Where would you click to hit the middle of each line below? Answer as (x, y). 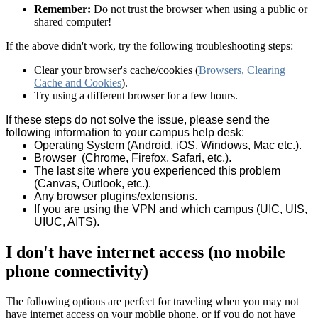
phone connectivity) (77, 272)
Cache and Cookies (78, 83)
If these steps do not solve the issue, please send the (138, 120)
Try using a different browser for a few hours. (136, 96)
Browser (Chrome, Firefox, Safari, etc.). (133, 158)
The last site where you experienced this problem (157, 171)
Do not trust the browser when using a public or (199, 9)
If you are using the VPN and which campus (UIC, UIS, (171, 209)
